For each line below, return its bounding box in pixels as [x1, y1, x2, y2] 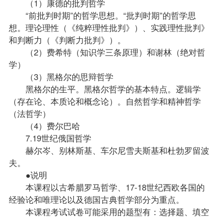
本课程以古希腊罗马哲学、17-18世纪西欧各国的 [8, 181, 205, 193]
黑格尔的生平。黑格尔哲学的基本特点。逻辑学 [8, 82, 201, 95]
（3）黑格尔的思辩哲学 [8, 70, 113, 82]
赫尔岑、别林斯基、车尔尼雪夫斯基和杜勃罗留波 [8, 144, 209, 156]
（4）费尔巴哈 [8, 119, 80, 132]
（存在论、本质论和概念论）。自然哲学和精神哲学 [8, 95, 201, 107]
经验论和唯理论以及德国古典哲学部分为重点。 [8, 193, 184, 205]
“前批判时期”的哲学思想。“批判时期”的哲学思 [8, 9, 196, 21]
